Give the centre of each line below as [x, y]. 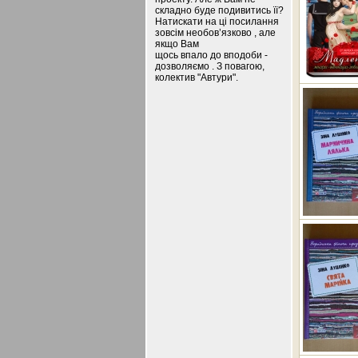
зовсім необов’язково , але [215, 33]
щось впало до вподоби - [211, 55]
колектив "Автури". [197, 78]
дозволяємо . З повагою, [210, 66]
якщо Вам [177, 44]
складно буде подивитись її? [219, 10]
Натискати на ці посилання [217, 22]
